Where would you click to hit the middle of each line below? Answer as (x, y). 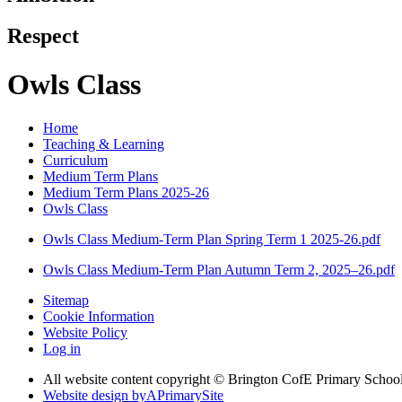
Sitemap (66, 301)
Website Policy (85, 333)
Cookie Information (99, 317)
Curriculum (75, 161)
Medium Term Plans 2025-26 (126, 193)
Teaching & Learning (104, 144)
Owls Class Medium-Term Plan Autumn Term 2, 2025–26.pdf (219, 270)
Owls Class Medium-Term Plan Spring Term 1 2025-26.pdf (212, 240)
